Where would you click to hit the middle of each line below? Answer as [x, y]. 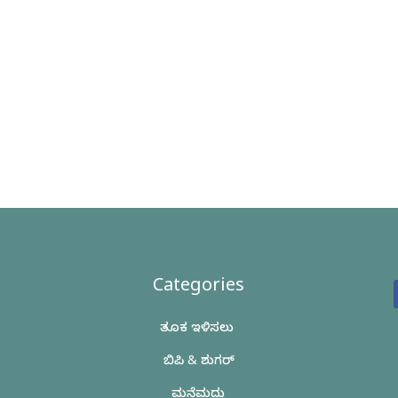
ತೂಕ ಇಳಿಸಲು [199, 330]
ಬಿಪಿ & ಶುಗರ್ [199, 363]
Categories [199, 288]
